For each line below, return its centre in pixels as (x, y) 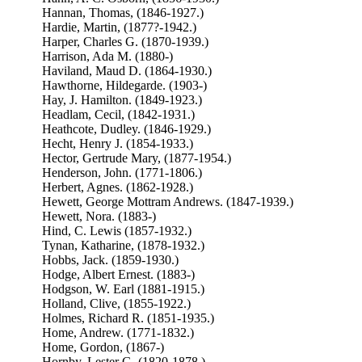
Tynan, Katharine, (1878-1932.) (123, 245)
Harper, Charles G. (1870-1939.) (125, 42)
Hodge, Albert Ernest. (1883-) (118, 274)
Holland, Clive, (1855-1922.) (116, 303)
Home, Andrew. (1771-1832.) (118, 333)
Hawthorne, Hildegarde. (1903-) (124, 85)
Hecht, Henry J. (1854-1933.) (117, 143)
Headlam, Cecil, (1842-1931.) (118, 114)
